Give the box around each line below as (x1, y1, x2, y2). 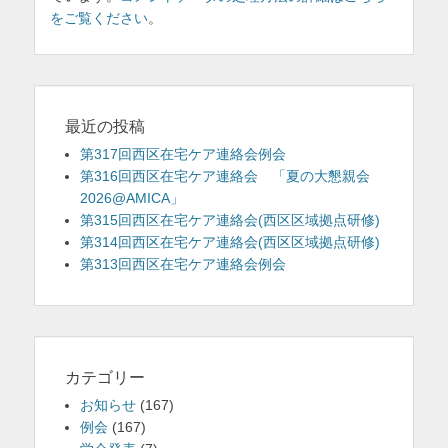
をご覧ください (50, 9, 148, 26)
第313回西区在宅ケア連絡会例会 (80, 255, 286, 272)
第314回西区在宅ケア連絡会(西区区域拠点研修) (80, 233, 380, 250)
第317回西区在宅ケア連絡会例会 (80, 145, 286, 162)
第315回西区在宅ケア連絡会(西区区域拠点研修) (80, 211, 380, 228)
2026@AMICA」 (80, 189, 184, 206)
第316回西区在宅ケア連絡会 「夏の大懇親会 (80, 167, 370, 184)
